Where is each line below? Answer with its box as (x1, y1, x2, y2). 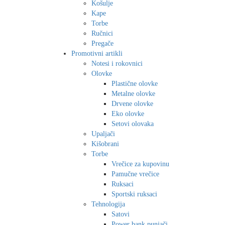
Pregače (91, 39, 114, 47)
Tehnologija (91, 200, 125, 208)
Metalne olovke (111, 89, 155, 97)
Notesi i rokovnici (91, 59, 143, 67)
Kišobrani (91, 140, 119, 148)
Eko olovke (111, 109, 144, 118)
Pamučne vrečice (111, 170, 159, 178)
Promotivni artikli (71, 49, 123, 57)
